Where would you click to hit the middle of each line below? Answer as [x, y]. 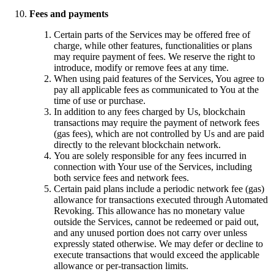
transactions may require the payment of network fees [157, 122]
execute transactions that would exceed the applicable [157, 254]
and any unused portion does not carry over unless [150, 232]
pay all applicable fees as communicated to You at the [156, 89]
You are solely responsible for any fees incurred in [150, 155]
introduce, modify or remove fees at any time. [141, 67]
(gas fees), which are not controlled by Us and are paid [159, 133]
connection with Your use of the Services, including [153, 166]
